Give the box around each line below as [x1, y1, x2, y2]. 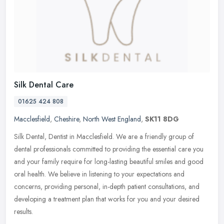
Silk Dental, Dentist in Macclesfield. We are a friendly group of [14, 131, 194, 142]
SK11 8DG [145, 114, 179, 124]
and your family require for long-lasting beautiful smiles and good [14, 156, 203, 167]
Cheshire [54, 114, 79, 124]
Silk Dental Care [14, 79, 73, 91]
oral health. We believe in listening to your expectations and [14, 169, 184, 179]
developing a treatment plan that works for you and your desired [14, 194, 199, 204]
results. [14, 206, 33, 217]
